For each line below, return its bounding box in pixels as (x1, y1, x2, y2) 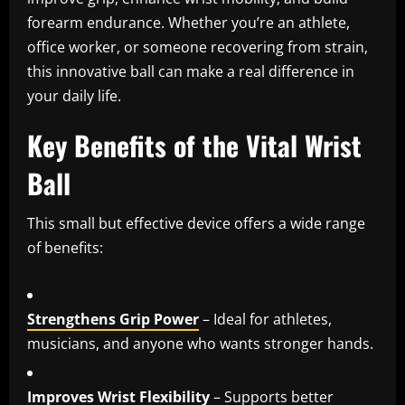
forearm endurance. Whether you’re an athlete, (27, 13, 350, 33)
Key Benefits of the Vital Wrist (27, 125, 362, 166)
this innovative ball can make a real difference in (27, 61, 354, 82)
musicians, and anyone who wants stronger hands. (27, 334, 373, 354)
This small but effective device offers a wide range (27, 213, 365, 234)
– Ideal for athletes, (199, 309, 332, 330)
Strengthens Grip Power (27, 309, 199, 330)
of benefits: (27, 238, 103, 259)
